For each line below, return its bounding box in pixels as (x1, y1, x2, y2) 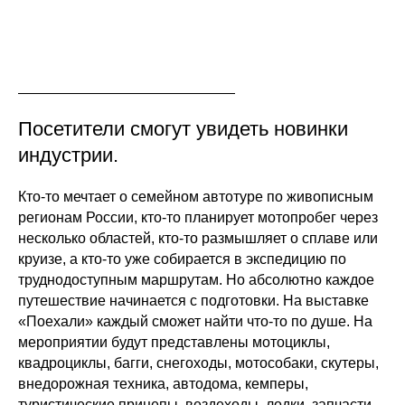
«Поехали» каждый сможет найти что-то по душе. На (18, 314, 372, 329)
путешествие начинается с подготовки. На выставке (18, 293, 369, 308)
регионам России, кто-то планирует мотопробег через (18, 210, 378, 225)
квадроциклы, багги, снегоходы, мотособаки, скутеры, (18, 355, 379, 371)
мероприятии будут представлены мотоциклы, (18, 334, 330, 350)
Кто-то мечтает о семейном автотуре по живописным (18, 189, 373, 204)
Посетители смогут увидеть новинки (18, 118, 348, 140)
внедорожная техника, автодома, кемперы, (18, 376, 308, 391)
